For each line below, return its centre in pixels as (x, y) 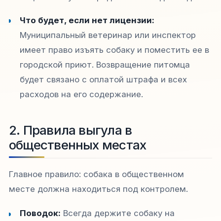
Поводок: (40, 213)
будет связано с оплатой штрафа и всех (104, 79)
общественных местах (78, 145)
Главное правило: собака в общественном (96, 174)
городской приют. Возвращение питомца (105, 64)
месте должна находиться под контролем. (98, 189)
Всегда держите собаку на (118, 213)
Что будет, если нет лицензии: (87, 20)
